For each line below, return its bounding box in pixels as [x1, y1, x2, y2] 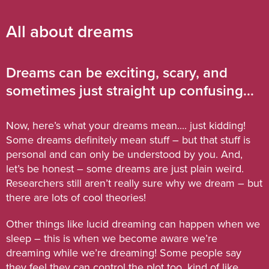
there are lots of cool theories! [6, 191, 146, 205]
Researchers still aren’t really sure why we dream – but [6, 177, 262, 190]
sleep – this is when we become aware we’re [6, 232, 217, 246]
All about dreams [6, 22, 133, 43]
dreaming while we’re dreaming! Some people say [6, 246, 241, 260]
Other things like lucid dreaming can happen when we [6, 217, 260, 231]
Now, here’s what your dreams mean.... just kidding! [6, 119, 246, 133]
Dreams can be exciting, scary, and [6, 64, 228, 82]
